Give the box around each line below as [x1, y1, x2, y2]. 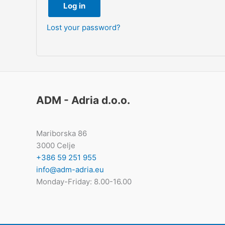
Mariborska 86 [36, 128, 87, 138]
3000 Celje [36, 140, 75, 150]
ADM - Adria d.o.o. [36, 93, 130, 106]
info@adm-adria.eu [36, 164, 104, 174]
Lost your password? [47, 22, 121, 32]
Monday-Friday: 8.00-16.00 [36, 176, 132, 186]
